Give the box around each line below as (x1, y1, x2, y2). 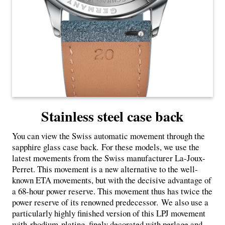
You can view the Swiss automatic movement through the (12, 130, 205, 142)
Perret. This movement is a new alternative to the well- (12, 163, 198, 175)
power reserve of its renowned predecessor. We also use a (12, 196, 208, 208)
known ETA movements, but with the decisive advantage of (12, 174, 211, 186)
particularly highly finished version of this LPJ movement (12, 207, 205, 219)
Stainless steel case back (41, 105, 184, 127)
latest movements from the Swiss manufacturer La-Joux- (12, 152, 205, 164)
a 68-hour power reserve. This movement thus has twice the (12, 185, 212, 197)
